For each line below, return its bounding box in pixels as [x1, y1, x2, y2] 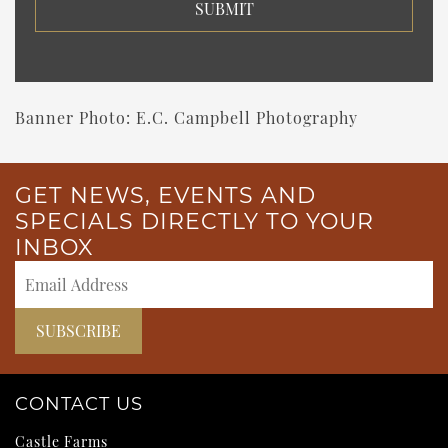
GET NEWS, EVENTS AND [15, 181, 316, 209]
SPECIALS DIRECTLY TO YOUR [15, 207, 374, 235]
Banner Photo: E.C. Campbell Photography [15, 106, 358, 128]
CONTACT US [15, 392, 143, 415]
